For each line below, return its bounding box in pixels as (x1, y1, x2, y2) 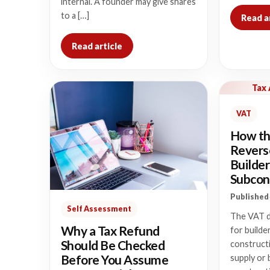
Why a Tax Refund (61, 222, 160, 238)
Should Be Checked (61, 237, 165, 253)
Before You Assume (61, 251, 169, 267)
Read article (72, 40, 122, 51)
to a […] (61, 10, 89, 20)
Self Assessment (67, 204, 131, 213)
